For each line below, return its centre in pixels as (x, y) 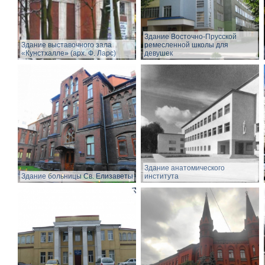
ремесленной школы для (186, 45)
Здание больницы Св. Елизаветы (77, 177)
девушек (159, 54)
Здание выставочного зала (67, 45)
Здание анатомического (185, 168)
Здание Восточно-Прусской (190, 37)
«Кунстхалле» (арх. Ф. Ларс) (69, 54)
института (161, 177)
